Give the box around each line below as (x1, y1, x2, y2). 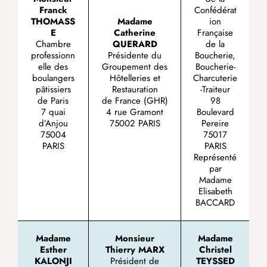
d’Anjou (38, 117, 68, 130)
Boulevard (196, 105, 234, 119)
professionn (31, 49, 75, 62)
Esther (39, 243, 67, 256)
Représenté (194, 151, 237, 164)
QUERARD (112, 38, 157, 51)
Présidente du (108, 49, 162, 62)
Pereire (201, 117, 229, 130)
